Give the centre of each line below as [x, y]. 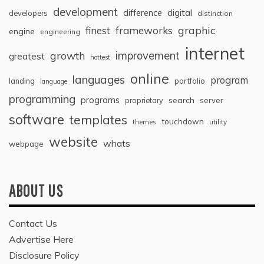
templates [98, 120]
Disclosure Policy [44, 255]
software [37, 119]
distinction [215, 13]
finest [98, 30]
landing [22, 81]
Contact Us [33, 223]
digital [180, 12]
